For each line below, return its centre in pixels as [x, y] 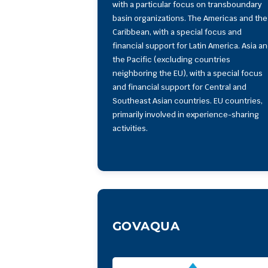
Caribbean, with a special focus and [177, 32]
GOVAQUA [146, 226]
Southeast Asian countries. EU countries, [187, 100]
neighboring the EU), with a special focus [187, 73]
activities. [130, 128]
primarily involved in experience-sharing [185, 114]
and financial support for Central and [179, 87]
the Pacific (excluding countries [171, 59]
